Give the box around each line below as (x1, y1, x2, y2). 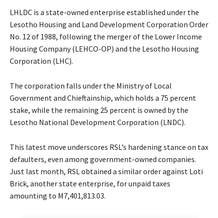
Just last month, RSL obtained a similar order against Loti (10, 166, 203, 177)
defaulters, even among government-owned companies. (10, 154, 196, 164)
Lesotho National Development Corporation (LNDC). (10, 117, 185, 127)
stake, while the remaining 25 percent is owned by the (10, 105, 188, 115)
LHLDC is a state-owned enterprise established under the (10, 7, 199, 18)
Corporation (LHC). (10, 56, 73, 66)
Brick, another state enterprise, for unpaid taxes (10, 179, 170, 189)
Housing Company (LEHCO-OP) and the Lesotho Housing (10, 44, 199, 54)
